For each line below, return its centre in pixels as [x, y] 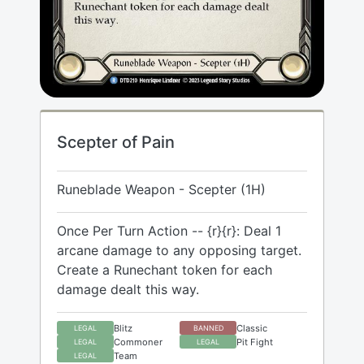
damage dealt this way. [128, 290]
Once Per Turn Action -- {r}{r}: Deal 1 [169, 231]
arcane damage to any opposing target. [179, 251]
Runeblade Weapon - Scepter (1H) [161, 190]
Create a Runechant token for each [165, 270]
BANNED [208, 328]
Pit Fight [255, 342]
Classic [252, 328]
